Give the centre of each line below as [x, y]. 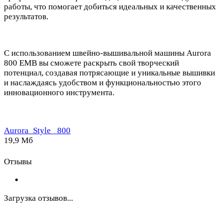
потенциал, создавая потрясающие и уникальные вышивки [110, 73]
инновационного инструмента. [59, 92]
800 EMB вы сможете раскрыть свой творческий [92, 63]
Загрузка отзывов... [38, 198]
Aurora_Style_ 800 [37, 130]
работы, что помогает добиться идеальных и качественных [110, 6]
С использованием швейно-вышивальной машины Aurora [108, 53]
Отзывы [18, 161]
